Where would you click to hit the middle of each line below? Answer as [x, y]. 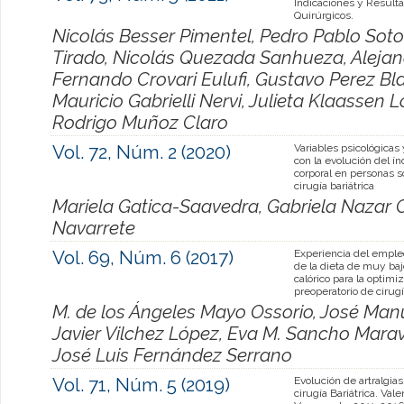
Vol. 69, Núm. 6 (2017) [143, 257]
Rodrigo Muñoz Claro [140, 122]
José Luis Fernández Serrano [172, 355]
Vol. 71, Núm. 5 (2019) [141, 385]
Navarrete [94, 228]
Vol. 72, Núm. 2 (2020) [142, 152]
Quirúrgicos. [324, 15]
